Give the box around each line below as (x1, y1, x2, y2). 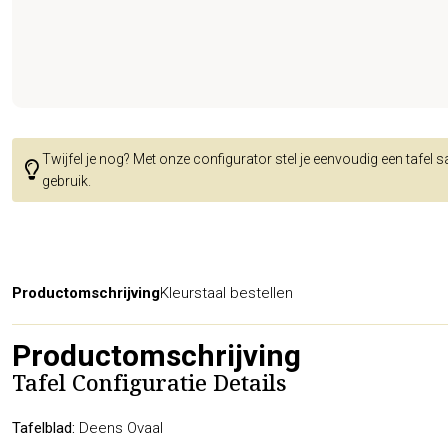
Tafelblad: (12, 418, 75, 437)
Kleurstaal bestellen (160, 283, 293, 302)
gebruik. (42, 172, 91, 189)
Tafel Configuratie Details (12, 370, 287, 405)
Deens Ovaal (75, 418, 163, 437)
